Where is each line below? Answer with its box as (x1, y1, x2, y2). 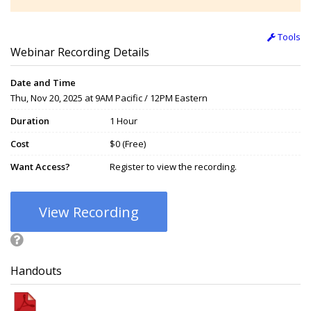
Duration (10, 115, 49, 128)
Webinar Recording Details (10, 44, 149, 60)
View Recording (39, 203, 139, 222)
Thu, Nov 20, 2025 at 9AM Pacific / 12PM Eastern (10, 92, 208, 105)
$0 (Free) (110, 137, 146, 151)
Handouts (10, 263, 62, 279)
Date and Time (10, 76, 76, 90)
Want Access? (10, 160, 70, 174)
